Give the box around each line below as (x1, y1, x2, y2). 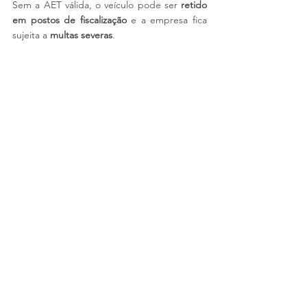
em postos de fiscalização (12, 14, 127, 26)
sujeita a (12, 29, 50, 41)
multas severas (50, 29, 112, 41)
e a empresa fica (126, 14, 208, 26)
